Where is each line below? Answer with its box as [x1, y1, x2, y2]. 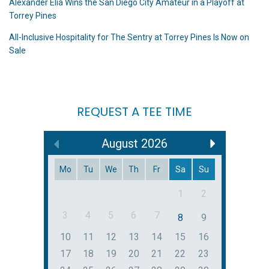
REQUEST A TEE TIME [77, 103, 192, 120]
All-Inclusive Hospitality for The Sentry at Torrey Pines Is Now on [9, 32, 249, 42]
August [101, 136, 138, 151]
